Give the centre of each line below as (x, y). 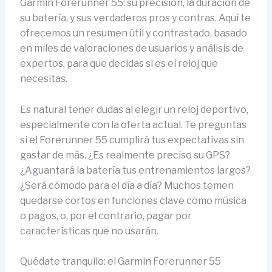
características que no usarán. (89, 231)
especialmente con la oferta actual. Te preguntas (133, 124)
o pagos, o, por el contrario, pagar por (106, 216)
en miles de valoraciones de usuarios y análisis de (131, 48)
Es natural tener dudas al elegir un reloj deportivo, (134, 109)
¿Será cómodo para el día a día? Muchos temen (127, 185)
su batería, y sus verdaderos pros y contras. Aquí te (135, 18)
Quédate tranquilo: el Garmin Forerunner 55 (120, 262)
